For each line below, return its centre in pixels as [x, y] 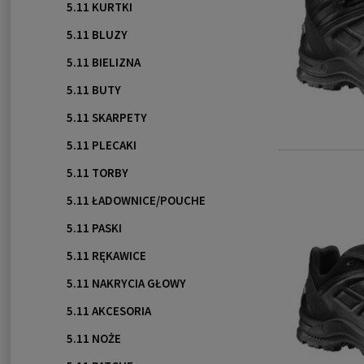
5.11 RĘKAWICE [106, 256]
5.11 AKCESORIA [108, 311]
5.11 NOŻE [93, 339]
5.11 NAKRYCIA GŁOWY [126, 284]
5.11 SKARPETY [106, 118]
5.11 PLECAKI [101, 145]
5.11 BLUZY [97, 35]
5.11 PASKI [94, 228]
